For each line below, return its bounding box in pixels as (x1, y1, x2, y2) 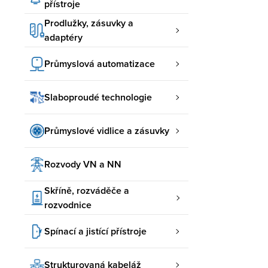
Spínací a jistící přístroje (44, 224, 147, 238)
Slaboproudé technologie (44, 90, 152, 104)
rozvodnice (44, 197, 92, 212)
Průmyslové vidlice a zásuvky (44, 123, 169, 138)
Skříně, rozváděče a (44, 183, 129, 197)
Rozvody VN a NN (44, 157, 121, 171)
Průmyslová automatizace (44, 56, 155, 71)
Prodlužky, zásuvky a (44, 16, 133, 30)
